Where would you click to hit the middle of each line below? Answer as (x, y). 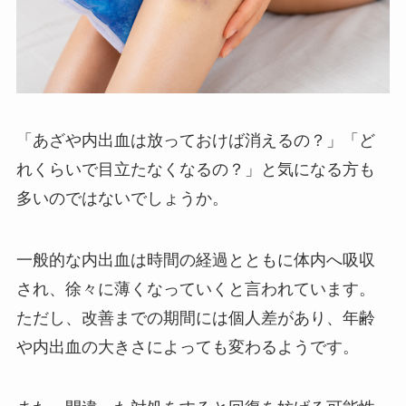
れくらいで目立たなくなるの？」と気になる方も (195, 169)
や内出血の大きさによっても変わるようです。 (187, 347)
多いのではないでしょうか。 (122, 198)
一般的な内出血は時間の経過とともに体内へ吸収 (195, 260)
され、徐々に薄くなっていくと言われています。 (195, 289)
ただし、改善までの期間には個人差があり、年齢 (195, 318)
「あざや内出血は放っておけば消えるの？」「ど (195, 140)
